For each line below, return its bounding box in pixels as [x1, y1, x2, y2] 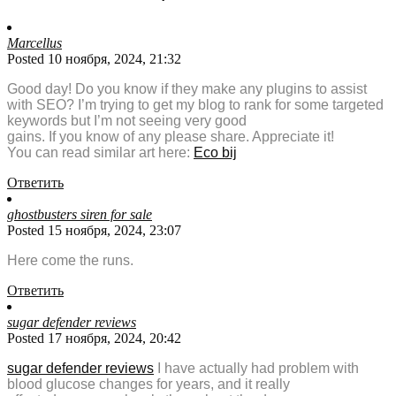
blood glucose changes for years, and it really [7, 377, 290, 392]
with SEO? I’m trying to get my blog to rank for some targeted [7, 97, 384, 113]
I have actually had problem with [154, 361, 359, 377]
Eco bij [194, 145, 237, 161]
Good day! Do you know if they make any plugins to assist [7, 81, 367, 97]
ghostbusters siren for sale [7, 207, 152, 223]
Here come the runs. [7, 253, 133, 269]
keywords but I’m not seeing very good [7, 113, 247, 129]
